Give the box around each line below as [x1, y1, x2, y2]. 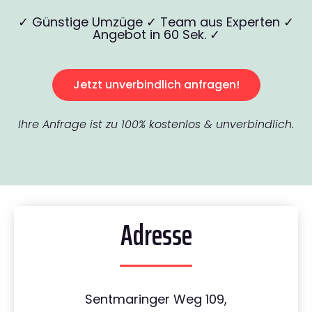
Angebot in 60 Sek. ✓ [92, 26, 220, 44]
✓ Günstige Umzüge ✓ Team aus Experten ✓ [18, 13, 294, 31]
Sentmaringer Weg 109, [85, 290, 227, 309]
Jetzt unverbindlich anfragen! [72, 77, 240, 93]
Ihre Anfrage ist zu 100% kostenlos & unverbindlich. [18, 116, 294, 133]
